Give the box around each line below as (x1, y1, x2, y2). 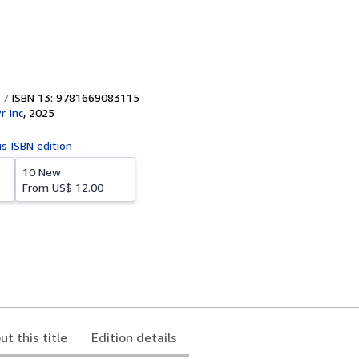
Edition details (91, 329, 177, 345)
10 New (22, 165, 61, 179)
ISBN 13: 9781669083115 (8, 91, 139, 104)
